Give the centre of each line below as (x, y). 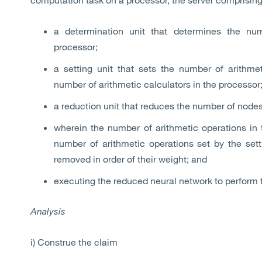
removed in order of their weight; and (130, 159)
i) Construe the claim (75, 242)
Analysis (49, 211)
